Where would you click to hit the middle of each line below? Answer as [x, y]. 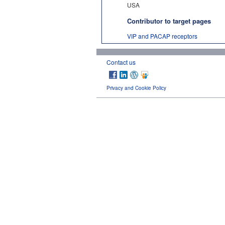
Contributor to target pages [169, 21]
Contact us [121, 62]
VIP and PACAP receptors [162, 36]
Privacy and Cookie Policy [136, 88]
